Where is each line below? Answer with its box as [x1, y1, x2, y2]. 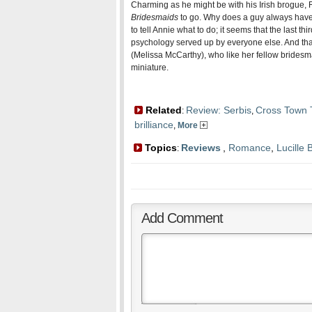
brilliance [134, 119, 173, 130]
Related [143, 104, 182, 116]
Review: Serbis [186, 104, 251, 116]
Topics [142, 142, 177, 153]
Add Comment [141, 210, 223, 226]
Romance [228, 142, 271, 153]
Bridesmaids [131, 13, 178, 22]
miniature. [131, 63, 169, 72]
